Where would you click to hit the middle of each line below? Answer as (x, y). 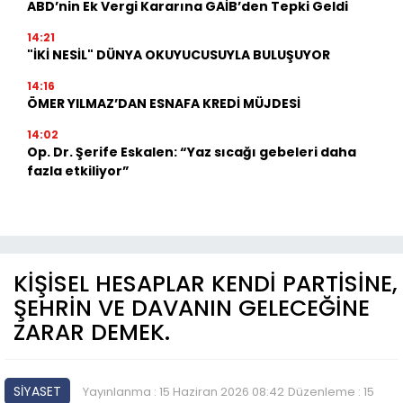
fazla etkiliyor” (78, 170)
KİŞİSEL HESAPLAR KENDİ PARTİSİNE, (206, 283)
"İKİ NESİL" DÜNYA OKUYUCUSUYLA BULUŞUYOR (179, 54)
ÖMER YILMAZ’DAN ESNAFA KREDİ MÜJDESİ (164, 103)
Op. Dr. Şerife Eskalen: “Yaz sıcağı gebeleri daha (192, 152)
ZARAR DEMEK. (92, 332)
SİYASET (37, 391)
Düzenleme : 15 (331, 391)
